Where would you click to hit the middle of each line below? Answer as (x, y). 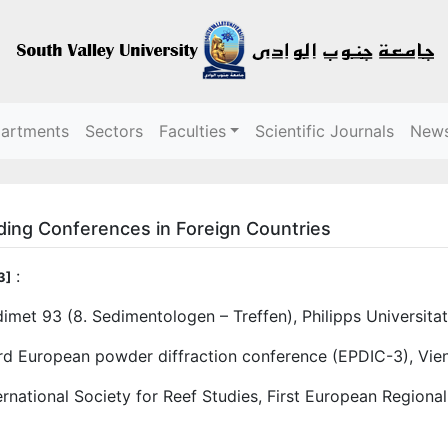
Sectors (113, 131)
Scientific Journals (325, 131)
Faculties (192, 131)
